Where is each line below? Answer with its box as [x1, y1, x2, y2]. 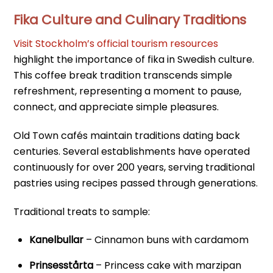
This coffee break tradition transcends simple [13, 68, 233, 82]
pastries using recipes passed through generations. [13, 175, 258, 190]
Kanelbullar [29, 233, 83, 247]
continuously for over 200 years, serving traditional [13, 160, 255, 174]
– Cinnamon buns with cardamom [83, 233, 249, 247]
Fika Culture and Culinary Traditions [13, 10, 246, 30]
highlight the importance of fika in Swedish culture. [13, 52, 255, 66]
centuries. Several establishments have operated [13, 144, 250, 158]
